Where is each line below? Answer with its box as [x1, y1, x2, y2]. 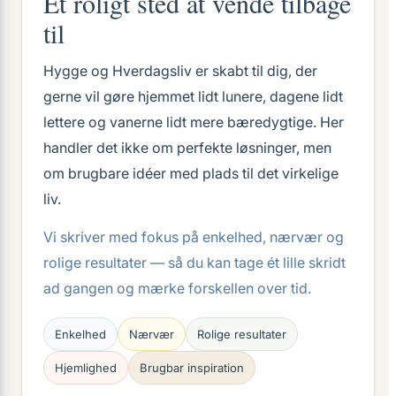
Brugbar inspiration [140, 361, 244, 375]
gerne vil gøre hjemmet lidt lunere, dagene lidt [43, 88, 343, 105]
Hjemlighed [55, 361, 117, 375]
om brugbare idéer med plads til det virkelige [43, 164, 339, 182]
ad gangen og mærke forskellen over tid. [43, 279, 311, 297]
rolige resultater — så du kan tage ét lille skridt [43, 254, 346, 271]
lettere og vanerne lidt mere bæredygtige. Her [43, 113, 344, 131]
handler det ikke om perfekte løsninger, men [43, 139, 331, 156]
